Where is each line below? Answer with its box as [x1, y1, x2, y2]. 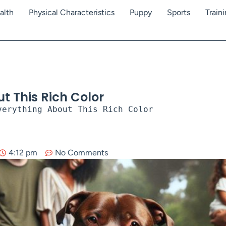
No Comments [55, 148, 108, 158]
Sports [167, 8, 190, 17]
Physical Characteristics [29, 8, 115, 17]
